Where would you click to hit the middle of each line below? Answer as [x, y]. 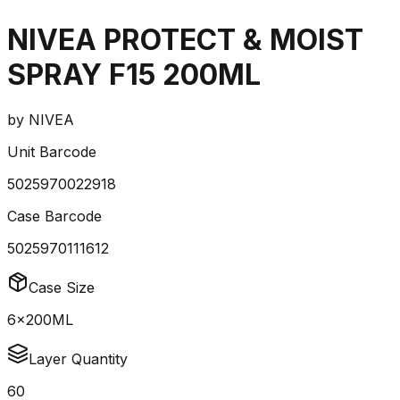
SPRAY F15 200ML [134, 74]
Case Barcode [54, 217]
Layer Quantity [78, 359]
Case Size [62, 288]
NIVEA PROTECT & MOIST [185, 39]
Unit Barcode [52, 152]
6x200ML [40, 320]
